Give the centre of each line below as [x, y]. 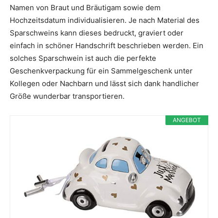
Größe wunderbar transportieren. [67, 96]
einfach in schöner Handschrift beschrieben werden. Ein [107, 46]
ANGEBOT [187, 120]
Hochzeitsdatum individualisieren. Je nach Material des [105, 20]
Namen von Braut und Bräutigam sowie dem [85, 8]
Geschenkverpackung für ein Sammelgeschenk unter [101, 71]
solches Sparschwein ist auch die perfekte [83, 58]
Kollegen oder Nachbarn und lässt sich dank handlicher [104, 84]
